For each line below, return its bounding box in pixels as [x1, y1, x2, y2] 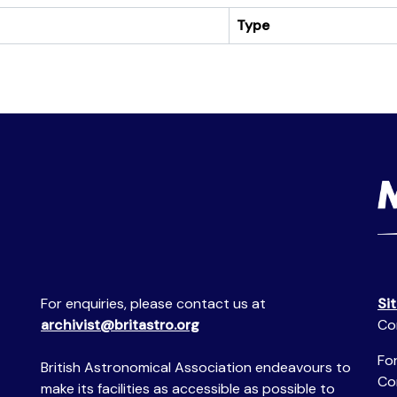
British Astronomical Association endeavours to [41, 358, 351, 377]
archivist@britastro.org [41, 315, 199, 334]
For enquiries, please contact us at [41, 294, 266, 313]
